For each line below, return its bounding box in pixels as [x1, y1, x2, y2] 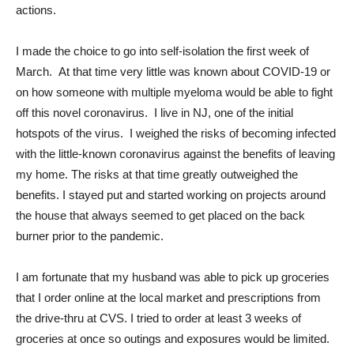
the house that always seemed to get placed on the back [16, 208, 305, 222]
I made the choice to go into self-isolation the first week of [16, 43, 309, 58]
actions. [16, 2, 59, 17]
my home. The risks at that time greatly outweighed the [16, 167, 298, 181]
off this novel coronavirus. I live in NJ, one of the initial [16, 105, 293, 119]
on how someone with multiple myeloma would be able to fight [16, 85, 333, 99]
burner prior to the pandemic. [16, 228, 167, 243]
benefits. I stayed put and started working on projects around [16, 187, 326, 201]
